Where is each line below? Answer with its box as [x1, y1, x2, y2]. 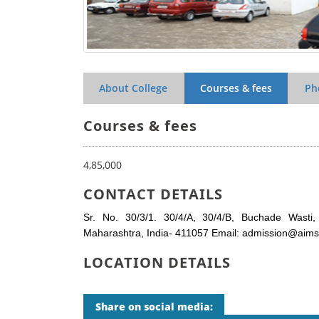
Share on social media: [95, 300, 213, 314]
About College [99, 81, 167, 95]
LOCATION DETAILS [83, 253, 231, 273]
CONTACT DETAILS [83, 184, 223, 204]
